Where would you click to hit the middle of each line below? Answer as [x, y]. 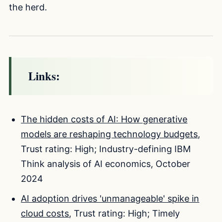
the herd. [28, 7]
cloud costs [45, 213]
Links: [44, 76]
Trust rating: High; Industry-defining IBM [106, 149]
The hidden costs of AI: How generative [104, 119]
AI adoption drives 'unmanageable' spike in [110, 198]
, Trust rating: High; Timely [125, 213]
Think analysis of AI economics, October [106, 164]
